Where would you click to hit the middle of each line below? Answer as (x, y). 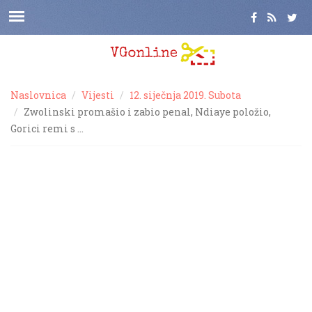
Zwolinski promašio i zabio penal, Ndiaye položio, (147, 112)
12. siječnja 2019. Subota (185, 95)
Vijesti (98, 95)
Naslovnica (38, 95)
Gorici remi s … (47, 128)
